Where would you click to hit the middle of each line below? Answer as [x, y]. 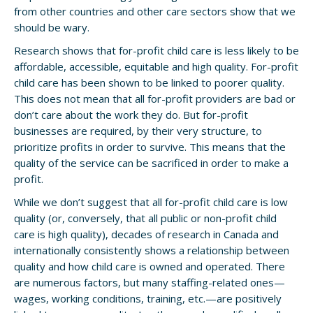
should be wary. [52, 27]
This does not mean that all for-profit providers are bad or [155, 99]
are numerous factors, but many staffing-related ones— [150, 282]
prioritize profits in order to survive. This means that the [150, 147]
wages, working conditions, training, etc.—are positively [148, 298]
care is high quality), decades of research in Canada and [146, 234]
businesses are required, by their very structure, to [138, 131]
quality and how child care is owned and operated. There [150, 266]
